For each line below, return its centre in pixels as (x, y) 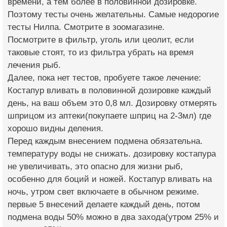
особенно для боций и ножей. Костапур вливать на (110, 179)
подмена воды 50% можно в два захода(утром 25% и (113, 217)
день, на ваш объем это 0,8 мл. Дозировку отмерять (112, 103)
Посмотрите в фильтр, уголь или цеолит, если (101, 40)
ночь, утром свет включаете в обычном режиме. (103, 192)
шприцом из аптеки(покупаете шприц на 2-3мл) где (109, 116)
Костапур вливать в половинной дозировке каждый (109, 90)
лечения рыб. (34, 65)
